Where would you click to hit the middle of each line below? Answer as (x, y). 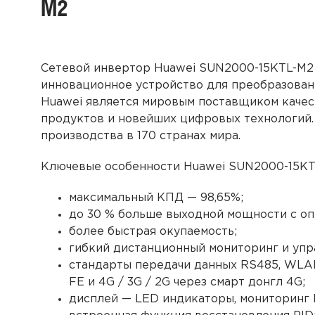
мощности (258, 214)
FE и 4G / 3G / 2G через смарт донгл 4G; (187, 282)
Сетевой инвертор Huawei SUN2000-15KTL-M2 (177, 68)
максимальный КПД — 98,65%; (157, 198)
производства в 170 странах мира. (140, 136)
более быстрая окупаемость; (153, 231)
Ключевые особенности (112, 167)
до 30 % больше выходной (148, 214)
